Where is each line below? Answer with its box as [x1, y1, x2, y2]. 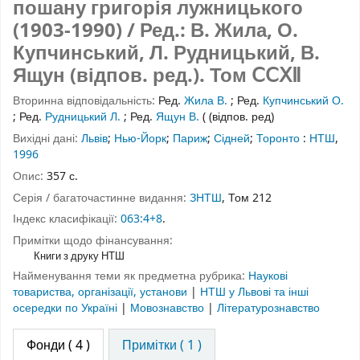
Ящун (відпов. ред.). [13, 61, 210, 91]
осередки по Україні [13, 299, 121, 317]
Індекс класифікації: [13, 211, 121, 228]
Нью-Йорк [114, 129, 166, 147]
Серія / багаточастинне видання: [13, 189, 190, 207]
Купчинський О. [263, 92, 344, 110]
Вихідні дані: [13, 129, 81, 147]
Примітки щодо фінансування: [13, 232, 173, 250]
